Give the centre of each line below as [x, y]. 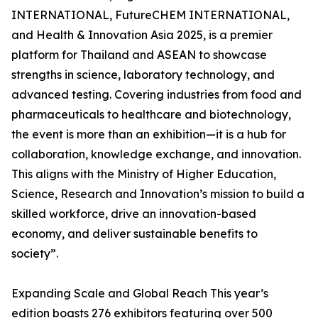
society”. [35, 254]
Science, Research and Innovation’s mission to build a [158, 194]
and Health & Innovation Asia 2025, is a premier [142, 35]
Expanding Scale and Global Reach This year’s [140, 294]
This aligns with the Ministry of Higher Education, [144, 174]
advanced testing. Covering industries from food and [157, 95]
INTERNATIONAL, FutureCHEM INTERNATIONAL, [150, 15]
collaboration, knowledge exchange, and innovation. [156, 154]
